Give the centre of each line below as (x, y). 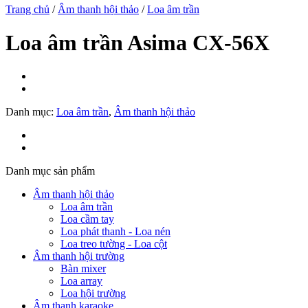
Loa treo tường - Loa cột (114, 244)
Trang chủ (27, 9)
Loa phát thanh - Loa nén (115, 232)
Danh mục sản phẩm (50, 171)
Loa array (81, 281)
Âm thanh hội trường (79, 256)
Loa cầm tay (87, 219)
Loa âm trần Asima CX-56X (137, 42)
